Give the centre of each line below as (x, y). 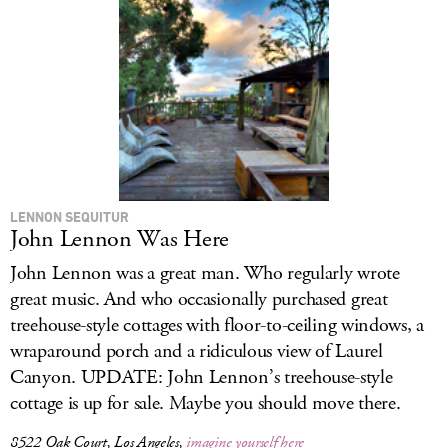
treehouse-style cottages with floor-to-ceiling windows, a (217, 325)
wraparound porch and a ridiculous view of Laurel (196, 351)
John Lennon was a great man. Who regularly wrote (205, 273)
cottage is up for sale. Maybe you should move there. (205, 403)
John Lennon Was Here (119, 239)
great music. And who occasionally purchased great (199, 299)
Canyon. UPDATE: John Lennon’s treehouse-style (201, 377)
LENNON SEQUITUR (69, 216)
